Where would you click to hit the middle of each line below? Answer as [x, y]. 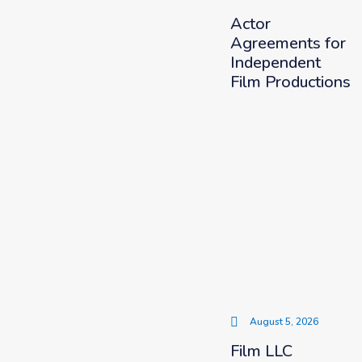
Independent [275, 63]
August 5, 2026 [284, 322]
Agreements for [288, 43]
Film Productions [290, 82]
